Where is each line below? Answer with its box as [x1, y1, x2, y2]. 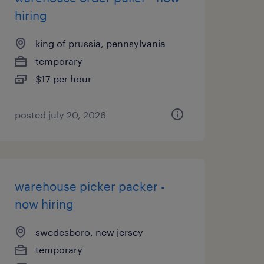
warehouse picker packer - [14, 179, 165, 193]
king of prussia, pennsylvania [35, 38, 166, 49]
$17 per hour [35, 73, 91, 84]
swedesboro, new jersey [35, 226, 143, 237]
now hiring [14, 197, 74, 211]
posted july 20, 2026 [14, 109, 106, 120]
